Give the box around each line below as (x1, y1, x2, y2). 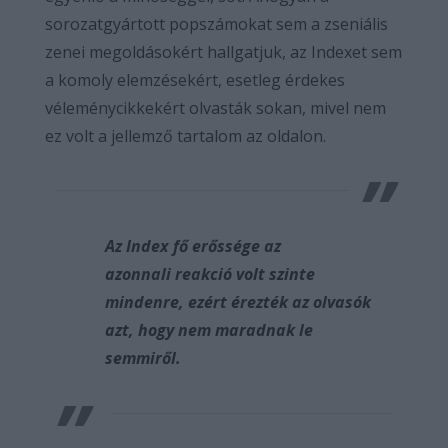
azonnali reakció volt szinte (105, 263, 315, 285)
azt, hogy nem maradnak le (105, 319, 313, 341)
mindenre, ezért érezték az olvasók (105, 291, 371, 313)
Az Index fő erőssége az (105, 235, 281, 257)
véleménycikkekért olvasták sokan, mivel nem (45, 97, 386, 119)
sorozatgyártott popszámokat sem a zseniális (45, 13, 388, 35)
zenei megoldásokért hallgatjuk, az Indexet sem (45, 41, 402, 63)
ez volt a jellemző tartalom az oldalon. (45, 125, 326, 147)
